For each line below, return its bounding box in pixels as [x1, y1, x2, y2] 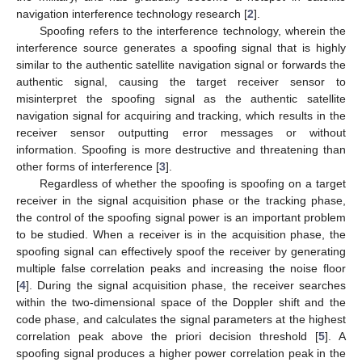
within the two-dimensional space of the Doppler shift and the [16, 295, 346, 309]
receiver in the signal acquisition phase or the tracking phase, [16, 193, 346, 207]
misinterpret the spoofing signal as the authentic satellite [16, 91, 346, 105]
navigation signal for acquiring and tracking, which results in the [16, 108, 346, 122]
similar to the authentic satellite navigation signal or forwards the [16, 57, 346, 71]
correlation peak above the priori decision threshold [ [16, 329, 318, 343]
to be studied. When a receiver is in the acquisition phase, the [16, 227, 346, 241]
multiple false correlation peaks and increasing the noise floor [16, 261, 346, 275]
